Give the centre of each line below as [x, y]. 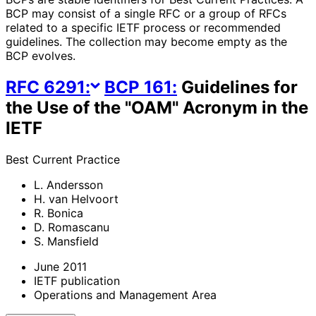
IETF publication [77, 280]
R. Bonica [59, 213]
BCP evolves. [41, 55]
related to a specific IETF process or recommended [143, 27]
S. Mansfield [66, 241]
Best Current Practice [63, 159]
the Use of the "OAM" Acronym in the [157, 107]
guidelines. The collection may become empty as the [146, 41]
